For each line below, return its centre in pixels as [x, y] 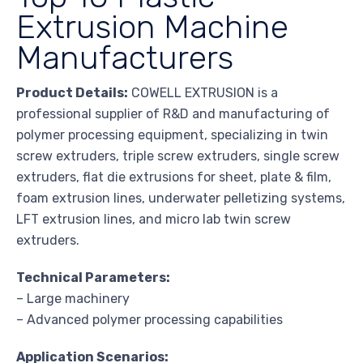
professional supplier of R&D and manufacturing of [173, 114]
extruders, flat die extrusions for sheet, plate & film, [174, 177]
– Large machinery [73, 299]
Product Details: [72, 93]
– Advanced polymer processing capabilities [149, 320]
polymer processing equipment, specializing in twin [172, 135]
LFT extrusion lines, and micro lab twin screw [154, 220]
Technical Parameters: [93, 278]
